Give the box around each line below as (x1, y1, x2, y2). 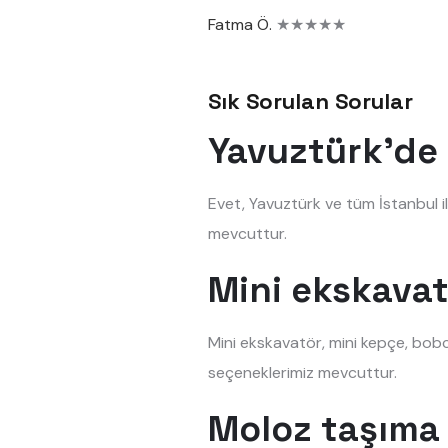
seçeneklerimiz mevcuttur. (208, 362, 397, 383)
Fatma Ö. (208, 14, 272, 35)
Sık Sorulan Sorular (208, 87, 413, 115)
